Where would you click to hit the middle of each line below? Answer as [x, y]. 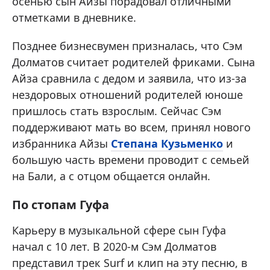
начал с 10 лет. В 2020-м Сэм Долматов [114, 247]
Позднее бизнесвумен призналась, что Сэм [127, 46]
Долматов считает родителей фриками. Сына [133, 62]
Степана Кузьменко [167, 144]
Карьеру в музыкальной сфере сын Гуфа [119, 231]
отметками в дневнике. [74, 18]
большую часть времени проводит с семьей [131, 160]
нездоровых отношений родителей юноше [127, 95]
